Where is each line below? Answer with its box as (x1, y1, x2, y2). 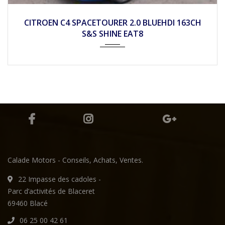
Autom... (99, 8, 127, 18)
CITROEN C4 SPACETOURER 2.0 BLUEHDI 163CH (24, 17, 201, 28)
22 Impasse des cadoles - (18, 174, 101, 184)
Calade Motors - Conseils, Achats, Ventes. (8, 155, 143, 165)
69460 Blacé (8, 198, 48, 208)
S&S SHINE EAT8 (82, 28, 143, 39)
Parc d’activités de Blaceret (8, 186, 95, 196)
